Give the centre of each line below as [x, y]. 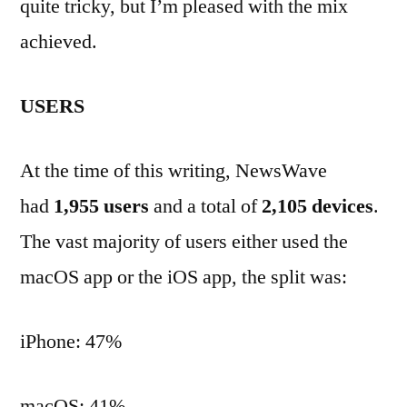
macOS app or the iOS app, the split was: [184, 277]
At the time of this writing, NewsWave [174, 171]
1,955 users [101, 206]
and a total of [205, 206]
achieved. [61, 42]
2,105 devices [318, 206]
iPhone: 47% [71, 342]
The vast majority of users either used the [184, 242]
